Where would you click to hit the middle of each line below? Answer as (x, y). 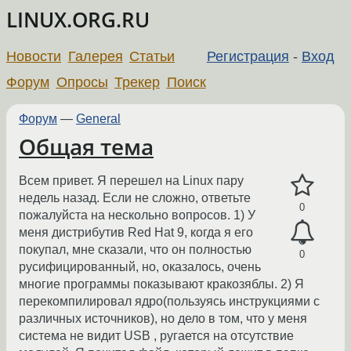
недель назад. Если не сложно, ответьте (135, 198)
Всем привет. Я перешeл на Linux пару (131, 181)
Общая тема (86, 147)
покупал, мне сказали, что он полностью (135, 250)
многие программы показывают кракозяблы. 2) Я (161, 284)
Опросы (82, 82)
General (98, 118)
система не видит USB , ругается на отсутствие (156, 336)
